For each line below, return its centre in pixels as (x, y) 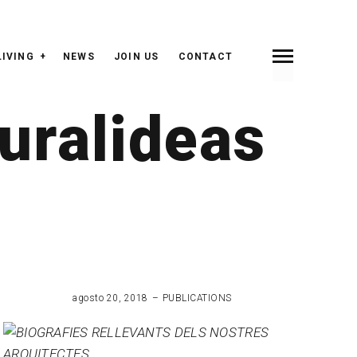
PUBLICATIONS (197, 298)
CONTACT (206, 57)
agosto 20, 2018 (110, 298)
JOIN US (137, 57)
